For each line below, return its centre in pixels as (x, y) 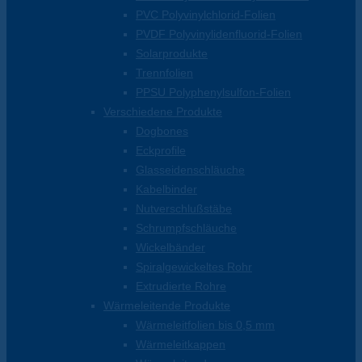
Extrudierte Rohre (181, 286)
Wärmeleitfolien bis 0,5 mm (205, 325)
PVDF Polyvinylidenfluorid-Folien (219, 34)
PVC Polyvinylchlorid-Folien (206, 15)
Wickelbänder (170, 248)
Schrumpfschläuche (186, 228)
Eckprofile (161, 151)
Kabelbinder (166, 189)
